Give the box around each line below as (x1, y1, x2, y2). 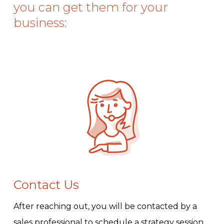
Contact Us (13, 177, 79, 192)
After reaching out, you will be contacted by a (13, 201, 197, 211)
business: (13, 15, 66, 30)
